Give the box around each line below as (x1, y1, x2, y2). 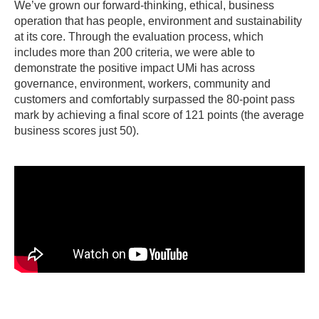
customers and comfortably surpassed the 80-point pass (14, 93, 295, 106)
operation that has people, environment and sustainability (14, 15, 302, 28)
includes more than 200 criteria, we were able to (14, 46, 255, 59)
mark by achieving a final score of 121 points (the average (14, 109, 304, 122)
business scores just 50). (14, 125, 145, 137)
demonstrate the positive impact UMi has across (14, 62, 255, 75)
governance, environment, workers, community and (14, 78, 271, 90)
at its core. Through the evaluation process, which (14, 31, 263, 43)
